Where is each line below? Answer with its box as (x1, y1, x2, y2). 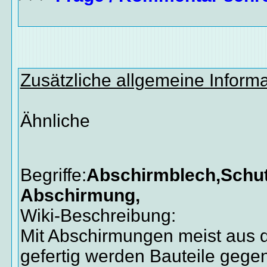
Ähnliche (20, 110, 90, 131)
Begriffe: (20, 164, 86, 185)
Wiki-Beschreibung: (20, 205, 176, 225)
